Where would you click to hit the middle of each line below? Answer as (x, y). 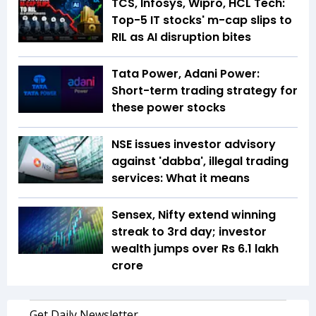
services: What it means (181, 178)
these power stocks (169, 107)
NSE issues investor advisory (194, 144)
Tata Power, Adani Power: (186, 73)
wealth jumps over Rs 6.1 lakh (195, 248)
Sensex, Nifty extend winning (194, 214)
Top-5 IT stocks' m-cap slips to (202, 20)
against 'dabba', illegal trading (200, 161)
